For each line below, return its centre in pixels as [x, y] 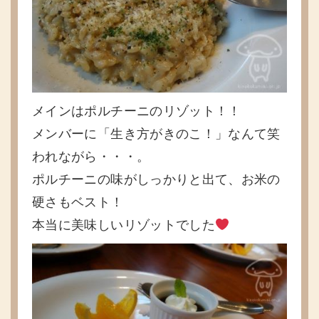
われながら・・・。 [91, 156]
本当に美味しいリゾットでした [124, 225]
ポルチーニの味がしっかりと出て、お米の [156, 179]
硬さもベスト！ [78, 202]
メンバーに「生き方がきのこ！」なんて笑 [156, 134]
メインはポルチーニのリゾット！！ [137, 111]
